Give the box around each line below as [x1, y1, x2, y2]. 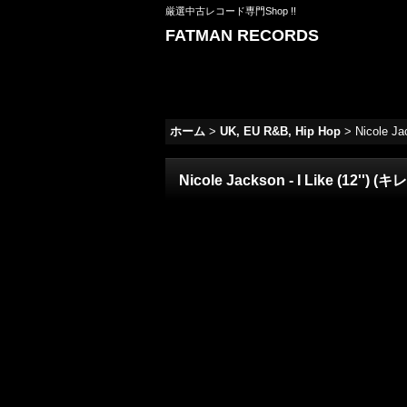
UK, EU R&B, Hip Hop [220, 124, 341, 138]
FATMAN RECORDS [165, 26, 319, 45]
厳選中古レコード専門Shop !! [165, 5, 296, 16]
